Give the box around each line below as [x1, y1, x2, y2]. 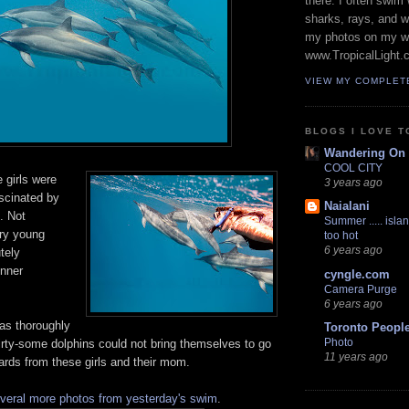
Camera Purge [324, 282, 397, 296]
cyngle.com [324, 267, 390, 281]
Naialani [324, 199, 370, 214]
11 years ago [324, 350, 388, 362]
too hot [324, 229, 358, 243]
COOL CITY [324, 162, 383, 175]
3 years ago [324, 176, 383, 189]
